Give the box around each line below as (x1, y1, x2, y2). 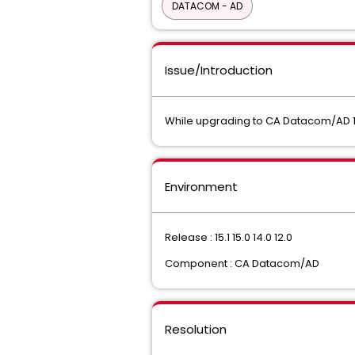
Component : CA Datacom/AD (165, 256, 319, 271)
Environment (165, 178, 238, 195)
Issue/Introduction (165, 62, 273, 78)
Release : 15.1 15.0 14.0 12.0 (165, 230, 292, 245)
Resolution (165, 321, 227, 338)
